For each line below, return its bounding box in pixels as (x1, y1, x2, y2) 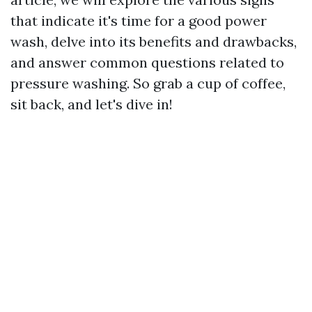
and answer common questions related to (10, 54, 284, 71)
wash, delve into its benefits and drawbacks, (10, 33, 297, 50)
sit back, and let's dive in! (10, 95, 173, 113)
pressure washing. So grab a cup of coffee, (10, 75, 286, 92)
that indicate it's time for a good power (10, 12, 267, 29)
